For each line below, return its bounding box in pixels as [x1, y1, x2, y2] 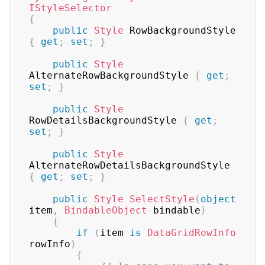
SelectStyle [130, 193, 195, 205]
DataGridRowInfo [147, 227, 236, 239]
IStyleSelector [29, 2, 112, 14]
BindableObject [64, 205, 147, 216]
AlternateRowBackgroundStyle [29, 70, 195, 82]
